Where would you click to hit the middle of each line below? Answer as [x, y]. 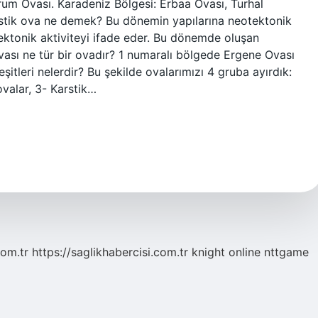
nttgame [286, 252]
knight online [226, 252]
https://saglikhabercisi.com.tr [110, 252]
